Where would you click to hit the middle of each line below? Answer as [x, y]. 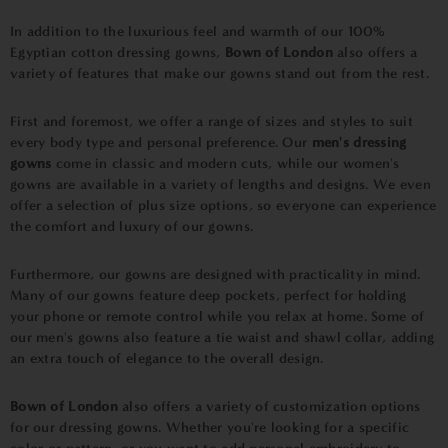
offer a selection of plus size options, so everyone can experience [223, 205]
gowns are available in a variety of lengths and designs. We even [220, 184]
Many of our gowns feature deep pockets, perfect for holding [208, 295]
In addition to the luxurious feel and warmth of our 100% [198, 31]
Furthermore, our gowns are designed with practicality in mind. [215, 274]
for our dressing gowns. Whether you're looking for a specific [210, 427]
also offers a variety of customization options [271, 406]
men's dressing [357, 142]
